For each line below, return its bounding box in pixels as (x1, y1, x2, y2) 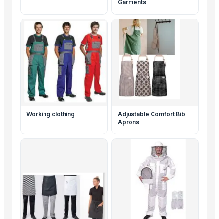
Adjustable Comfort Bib (118, 110, 185, 118)
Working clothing (26, 110, 75, 118)
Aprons (118, 118, 139, 126)
